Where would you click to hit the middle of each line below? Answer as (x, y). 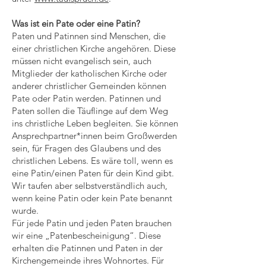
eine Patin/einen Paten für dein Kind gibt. (94, 173)
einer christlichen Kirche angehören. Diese (94, 48)
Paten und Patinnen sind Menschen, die (89, 36)
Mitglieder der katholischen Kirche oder (89, 73)
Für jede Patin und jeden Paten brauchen (92, 223)
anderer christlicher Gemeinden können (89, 86)
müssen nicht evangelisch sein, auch (82, 61)
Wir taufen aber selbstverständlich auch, (90, 186)
